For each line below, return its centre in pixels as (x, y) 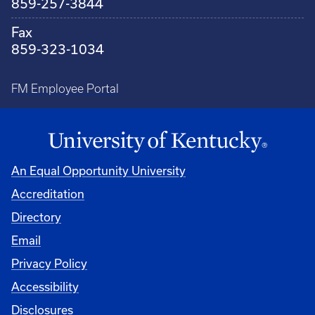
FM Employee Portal (65, 89)
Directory (36, 217)
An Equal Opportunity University (98, 171)
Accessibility (45, 287)
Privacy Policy (49, 264)
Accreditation (48, 194)
